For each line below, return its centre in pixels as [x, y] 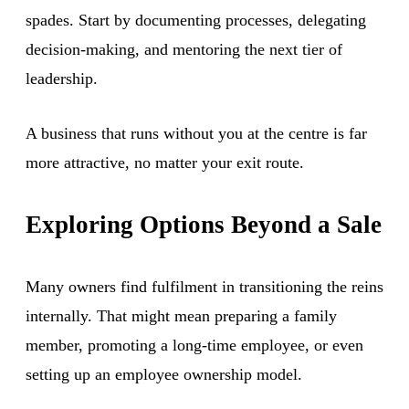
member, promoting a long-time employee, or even [194, 345]
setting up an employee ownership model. [164, 374]
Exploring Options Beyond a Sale [204, 224]
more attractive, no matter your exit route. [165, 162]
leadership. [62, 78]
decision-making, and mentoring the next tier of [184, 49]
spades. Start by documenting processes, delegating [196, 20]
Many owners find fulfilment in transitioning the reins [204, 286]
